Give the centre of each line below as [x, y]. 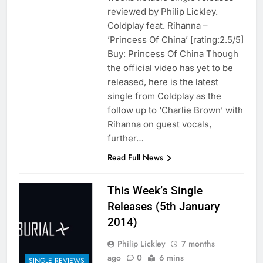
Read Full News [135, 158]
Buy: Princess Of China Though [173, 54]
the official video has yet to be [170, 68]
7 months [198, 244]
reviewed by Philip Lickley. [162, 12]
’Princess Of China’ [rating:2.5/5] [175, 40]
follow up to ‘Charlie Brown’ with [175, 110]
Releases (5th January [163, 207]
